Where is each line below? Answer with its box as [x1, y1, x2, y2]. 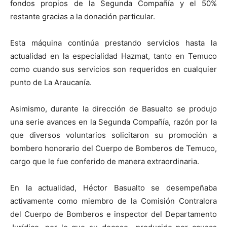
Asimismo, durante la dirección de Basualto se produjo [10, 103, 217, 113]
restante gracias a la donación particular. [10, 11, 155, 21]
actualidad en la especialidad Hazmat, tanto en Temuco [10, 51, 217, 61]
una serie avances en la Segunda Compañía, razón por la [10, 117, 217, 127]
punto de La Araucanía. [10, 77, 92, 87]
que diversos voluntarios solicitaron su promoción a [10, 130, 217, 140]
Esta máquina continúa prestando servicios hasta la [10, 37, 217, 48]
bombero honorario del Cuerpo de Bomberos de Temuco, [10, 143, 217, 153]
